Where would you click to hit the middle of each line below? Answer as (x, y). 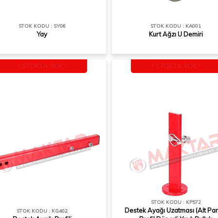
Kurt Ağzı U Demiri (176, 34)
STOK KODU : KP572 (176, 202)
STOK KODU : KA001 (176, 26)
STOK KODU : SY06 (42, 26)
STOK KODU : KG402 (42, 211)
